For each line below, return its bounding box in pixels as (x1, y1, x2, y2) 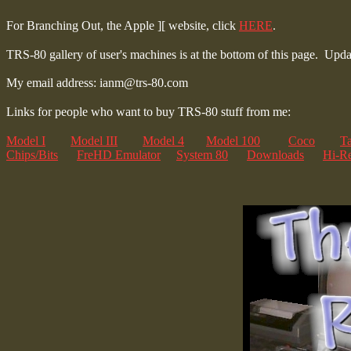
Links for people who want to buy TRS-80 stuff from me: (6, 104, 291, 118)
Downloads (247, 147, 304, 161)
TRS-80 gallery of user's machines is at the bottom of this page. (6, 47, 318, 61)
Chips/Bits (6, 147, 58, 161)
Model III (71, 133, 118, 147)
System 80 (176, 147, 228, 161)
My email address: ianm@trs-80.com (6, 76, 188, 90)
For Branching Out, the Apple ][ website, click (6, 19, 236, 32)
